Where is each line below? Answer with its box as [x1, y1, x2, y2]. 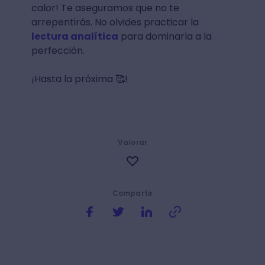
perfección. [31, 43, 85, 57]
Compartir [112, 188, 153, 198]
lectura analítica [31, 29, 118, 43]
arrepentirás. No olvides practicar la [31, 15, 199, 29]
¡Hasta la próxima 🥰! [31, 72, 128, 86]
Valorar [117, 137, 148, 147]
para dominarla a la [118, 29, 212, 43]
